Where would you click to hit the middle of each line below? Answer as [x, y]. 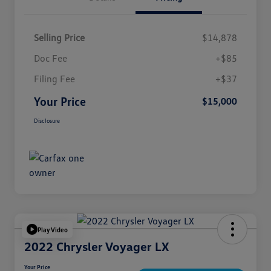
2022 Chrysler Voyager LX [96, 247]
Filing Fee [54, 79]
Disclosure [47, 121]
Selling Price [59, 38]
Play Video [53, 229]
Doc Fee [51, 58]
